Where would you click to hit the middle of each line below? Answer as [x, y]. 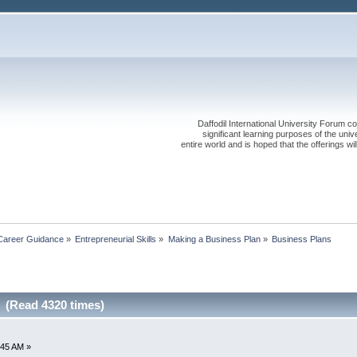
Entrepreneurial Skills [116, 239]
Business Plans [302, 239]
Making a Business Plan [214, 239]
